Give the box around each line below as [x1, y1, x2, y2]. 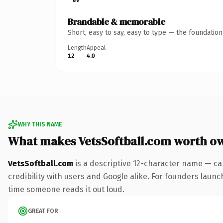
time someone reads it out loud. [8, 184, 124, 194]
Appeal [87, 44, 106, 51]
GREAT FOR [28, 207, 58, 215]
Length [68, 44, 87, 51]
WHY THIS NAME [18, 120, 62, 128]
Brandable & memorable [68, 15, 165, 28]
